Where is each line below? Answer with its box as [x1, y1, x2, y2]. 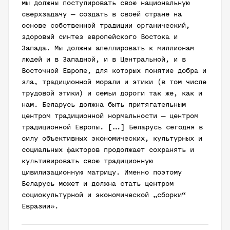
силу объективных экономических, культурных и [22, 135, 202, 143]
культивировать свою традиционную [22, 158, 153, 165]
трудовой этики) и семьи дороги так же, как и [22, 90, 202, 98]
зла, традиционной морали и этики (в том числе [22, 79, 206, 86]
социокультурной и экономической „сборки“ [22, 191, 186, 199]
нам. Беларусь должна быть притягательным [22, 101, 186, 109]
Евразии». [22, 203, 59, 210]
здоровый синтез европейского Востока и [22, 33, 178, 41]
